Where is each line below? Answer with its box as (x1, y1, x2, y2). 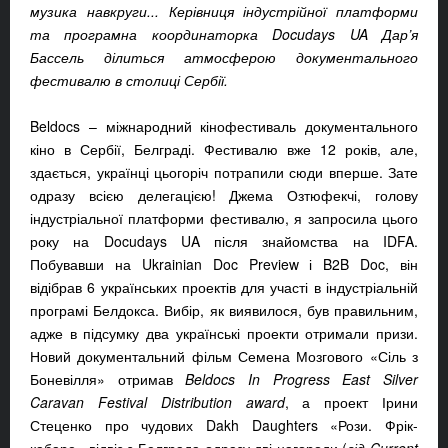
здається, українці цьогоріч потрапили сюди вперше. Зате (30, 162, 418, 183)
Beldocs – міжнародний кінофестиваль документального (30, 116, 418, 137)
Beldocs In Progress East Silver (185, 369, 419, 390)
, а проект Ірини (284, 392, 418, 413)
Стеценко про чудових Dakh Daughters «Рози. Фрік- (30, 415, 418, 436)
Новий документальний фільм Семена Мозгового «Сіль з (30, 346, 418, 367)
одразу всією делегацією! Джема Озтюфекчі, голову (30, 185, 418, 206)
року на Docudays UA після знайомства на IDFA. (30, 231, 418, 252)
